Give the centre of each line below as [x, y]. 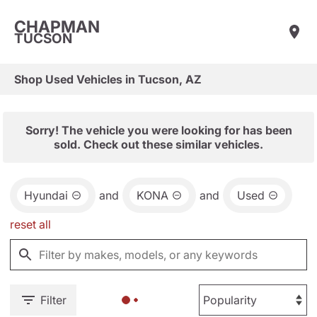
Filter [53, 300]
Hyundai [46, 195]
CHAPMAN [57, 27]
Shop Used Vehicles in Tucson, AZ [108, 79]
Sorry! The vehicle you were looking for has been [158, 130]
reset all [30, 224]
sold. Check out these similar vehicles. [158, 144]
